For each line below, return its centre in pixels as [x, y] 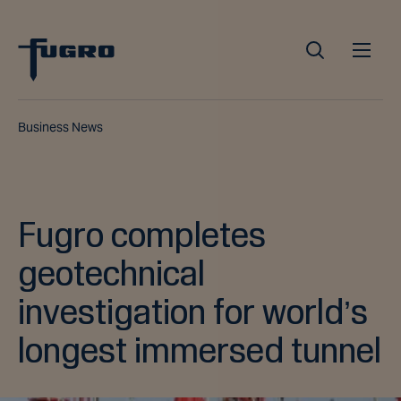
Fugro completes [142, 234]
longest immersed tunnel [200, 350]
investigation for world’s [193, 311]
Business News [60, 127]
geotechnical [111, 273]
